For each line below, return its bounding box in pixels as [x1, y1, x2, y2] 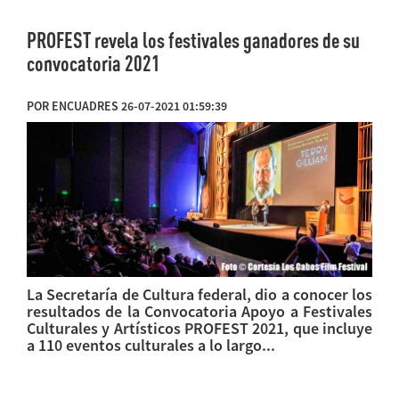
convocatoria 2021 [27, 50, 160, 76]
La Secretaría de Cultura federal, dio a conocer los [27, 283, 372, 305]
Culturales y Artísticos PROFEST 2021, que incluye [27, 317, 372, 338]
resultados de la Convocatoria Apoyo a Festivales [27, 300, 372, 322]
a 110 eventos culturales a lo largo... [27, 334, 275, 355]
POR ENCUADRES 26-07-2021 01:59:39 [27, 97, 227, 114]
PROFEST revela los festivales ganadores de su [27, 27, 360, 53]
